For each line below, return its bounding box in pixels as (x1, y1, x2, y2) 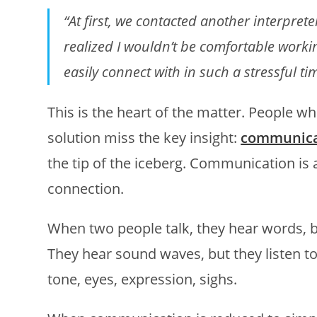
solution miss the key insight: (47, 127, 241, 147)
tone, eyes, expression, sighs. (47, 269, 238, 289)
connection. (47, 178, 125, 198)
